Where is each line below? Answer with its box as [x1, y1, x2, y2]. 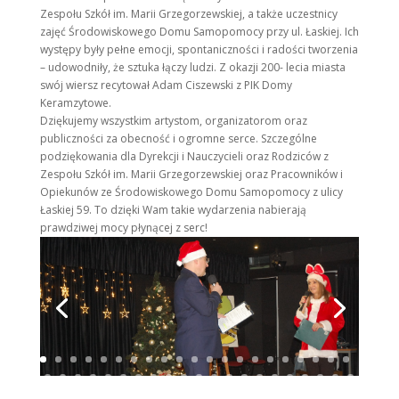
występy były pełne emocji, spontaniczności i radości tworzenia [39, 42, 358, 58]
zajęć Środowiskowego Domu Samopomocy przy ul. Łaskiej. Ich [39, 24, 359, 40]
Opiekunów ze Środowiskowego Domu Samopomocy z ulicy [39, 184, 343, 200]
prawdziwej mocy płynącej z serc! [39, 220, 208, 236]
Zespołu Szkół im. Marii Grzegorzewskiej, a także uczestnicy [39, 6, 338, 22]
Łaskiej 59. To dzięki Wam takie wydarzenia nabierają [39, 202, 306, 218]
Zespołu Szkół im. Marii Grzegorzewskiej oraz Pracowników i [39, 167, 343, 183]
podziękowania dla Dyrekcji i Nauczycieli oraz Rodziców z [39, 149, 329, 165]
